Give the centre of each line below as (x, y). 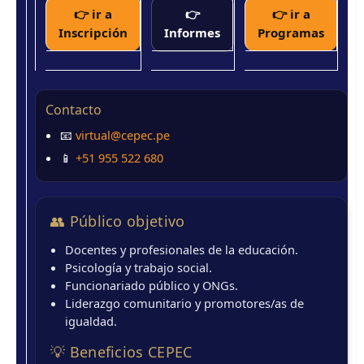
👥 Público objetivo (118, 221)
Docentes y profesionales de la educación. (182, 250)
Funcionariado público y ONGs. (152, 286)
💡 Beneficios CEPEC (121, 352)
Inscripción (93, 32)
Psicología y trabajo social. (139, 268)
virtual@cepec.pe (123, 135)
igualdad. (91, 321)
